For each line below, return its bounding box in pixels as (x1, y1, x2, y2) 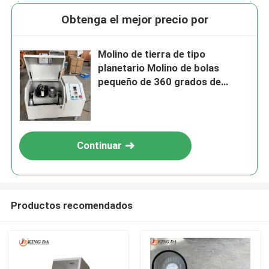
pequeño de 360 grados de (98, 76, 222, 88)
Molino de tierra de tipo (98, 48, 206, 61)
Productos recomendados (10, 199, 133, 211)
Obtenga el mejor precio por (61, 13, 208, 27)
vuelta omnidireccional (98, 89, 202, 102)
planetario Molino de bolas (98, 62, 220, 74)
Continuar (76, 139, 122, 152)
